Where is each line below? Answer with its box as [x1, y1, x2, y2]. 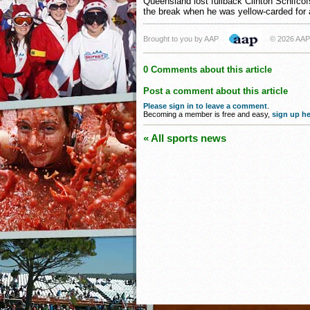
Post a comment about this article [143, 85, 288, 96]
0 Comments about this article [143, 64, 272, 75]
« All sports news [143, 132, 226, 145]
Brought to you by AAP [143, 34, 219, 43]
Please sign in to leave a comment [143, 101, 267, 110]
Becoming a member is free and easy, [143, 109, 272, 118]
